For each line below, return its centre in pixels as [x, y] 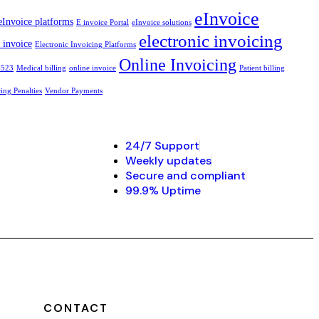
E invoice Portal [103, 23]
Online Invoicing [178, 65]
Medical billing [41, 68]
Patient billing [262, 68]
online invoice [93, 68]
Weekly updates [168, 161]
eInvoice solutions [162, 23]
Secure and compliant [185, 176]
